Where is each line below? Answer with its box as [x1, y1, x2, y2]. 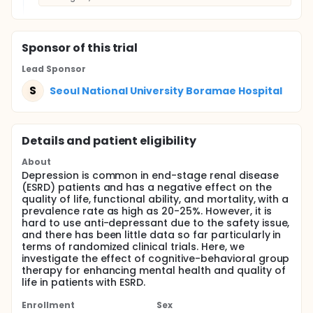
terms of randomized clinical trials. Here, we [22, 240, 245, 254]
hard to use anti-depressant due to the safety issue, [22, 216, 290, 230]
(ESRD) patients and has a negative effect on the [22, 180, 272, 194]
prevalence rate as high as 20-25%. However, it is [22, 204, 272, 218]
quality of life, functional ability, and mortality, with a [22, 192, 289, 206]
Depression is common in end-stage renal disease [22, 168, 279, 182]
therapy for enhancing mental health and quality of [22, 263, 286, 277]
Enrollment [22, 299, 75, 311]
